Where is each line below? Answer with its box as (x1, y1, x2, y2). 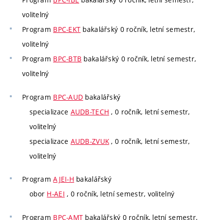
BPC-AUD (53, 92, 83, 102)
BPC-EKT (53, 25, 81, 34)
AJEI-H (53, 174, 74, 184)
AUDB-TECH (70, 107, 110, 116)
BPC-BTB (53, 54, 82, 64)
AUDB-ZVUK (70, 136, 110, 146)
